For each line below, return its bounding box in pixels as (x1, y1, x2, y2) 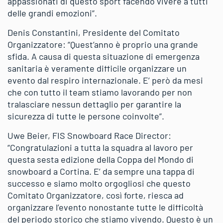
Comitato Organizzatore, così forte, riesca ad (7, 189, 184, 201)
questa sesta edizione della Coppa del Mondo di (7, 153, 194, 165)
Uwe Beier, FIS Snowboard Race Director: (7, 129, 171, 141)
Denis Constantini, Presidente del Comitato (7, 26, 180, 38)
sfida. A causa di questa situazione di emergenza (7, 50, 200, 62)
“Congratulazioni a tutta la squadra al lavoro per (7, 141, 193, 153)
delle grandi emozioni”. (7, 7, 97, 18)
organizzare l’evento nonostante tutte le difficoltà (7, 201, 203, 213)
